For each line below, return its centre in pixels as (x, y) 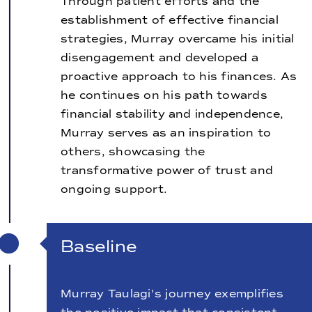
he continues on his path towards (164, 95)
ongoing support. (114, 189)
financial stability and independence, (172, 114)
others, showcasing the (133, 152)
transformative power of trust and (167, 171)
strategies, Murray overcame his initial (178, 39)
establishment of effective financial (170, 20)
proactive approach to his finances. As (179, 77)
